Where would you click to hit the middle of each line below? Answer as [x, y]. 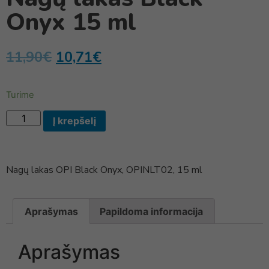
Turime [20, 95]
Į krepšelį [75, 121]
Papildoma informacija [151, 211]
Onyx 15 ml [71, 22]
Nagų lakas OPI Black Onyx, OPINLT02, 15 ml [104, 170]
